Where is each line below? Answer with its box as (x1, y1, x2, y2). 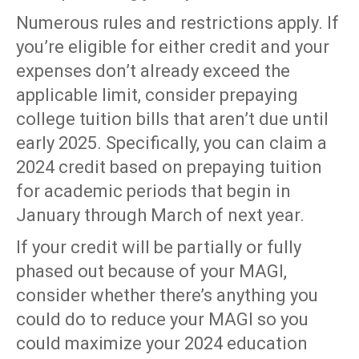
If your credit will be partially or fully (16, 237, 301, 258)
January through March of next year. (16, 205, 305, 226)
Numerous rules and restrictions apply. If (16, 13, 339, 34)
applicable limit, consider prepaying (16, 85, 298, 106)
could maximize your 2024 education (16, 333, 308, 354)
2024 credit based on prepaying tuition (16, 157, 322, 178)
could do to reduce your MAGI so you (16, 309, 309, 330)
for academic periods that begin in (16, 181, 291, 202)
